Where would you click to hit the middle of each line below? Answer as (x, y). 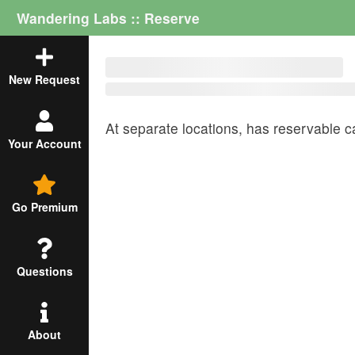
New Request (44, 80)
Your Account (44, 143)
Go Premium (44, 207)
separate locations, (185, 128)
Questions (44, 271)
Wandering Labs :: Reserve (108, 17)
